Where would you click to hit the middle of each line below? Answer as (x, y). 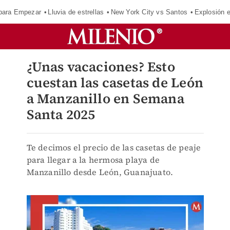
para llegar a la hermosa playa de (93, 160)
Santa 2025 (61, 114)
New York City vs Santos (149, 12)
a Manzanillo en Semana (105, 99)
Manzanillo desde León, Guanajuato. (100, 172)
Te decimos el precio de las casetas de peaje (114, 147)
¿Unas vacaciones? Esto (101, 67)
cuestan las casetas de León (115, 83)
